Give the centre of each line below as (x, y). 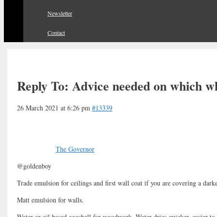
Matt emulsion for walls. (50, 200)
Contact (56, 32)
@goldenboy (34, 166)
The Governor (75, 149)
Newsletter (60, 13)
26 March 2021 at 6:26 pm (54, 108)
